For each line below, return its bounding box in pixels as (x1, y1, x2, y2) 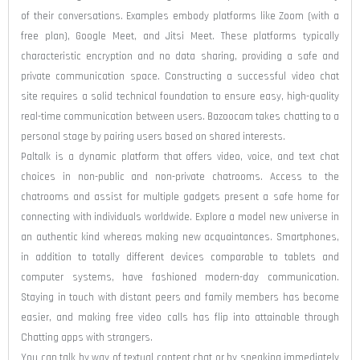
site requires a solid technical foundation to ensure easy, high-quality (21, 89, 339, 103)
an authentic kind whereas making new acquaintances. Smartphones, (21, 230, 339, 243)
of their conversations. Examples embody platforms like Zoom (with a (21, 9, 339, 22)
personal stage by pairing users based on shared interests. (21, 129, 285, 143)
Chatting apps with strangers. (21, 330, 153, 344)
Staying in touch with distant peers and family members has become (21, 290, 339, 304)
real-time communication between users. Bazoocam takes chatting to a (21, 109, 339, 123)
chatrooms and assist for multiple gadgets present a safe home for (21, 190, 339, 203)
